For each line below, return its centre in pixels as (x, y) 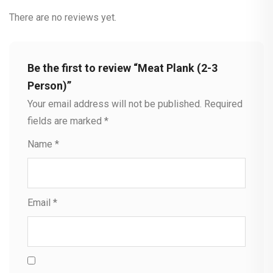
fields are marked (66, 121)
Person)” (49, 85)
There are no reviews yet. (63, 17)
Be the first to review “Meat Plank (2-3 (122, 68)
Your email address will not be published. (115, 104)
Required (223, 104)
